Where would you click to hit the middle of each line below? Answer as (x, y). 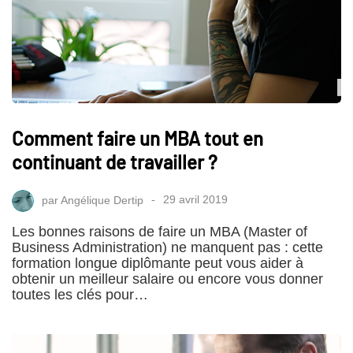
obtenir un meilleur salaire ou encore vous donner (167, 279)
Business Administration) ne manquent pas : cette (167, 247)
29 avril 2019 (195, 200)
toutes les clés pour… (80, 294)
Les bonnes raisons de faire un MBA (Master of (160, 231)
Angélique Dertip (102, 200)
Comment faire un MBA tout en (137, 138)
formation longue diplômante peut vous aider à (158, 263)
